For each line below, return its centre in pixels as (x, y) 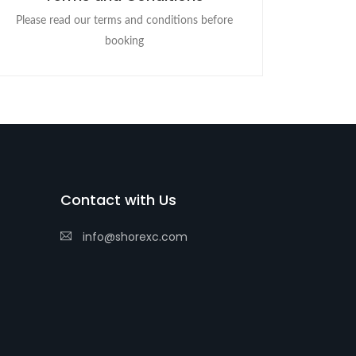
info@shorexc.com (133, 237)
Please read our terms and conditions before (124, 21)
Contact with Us (118, 200)
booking (124, 41)
